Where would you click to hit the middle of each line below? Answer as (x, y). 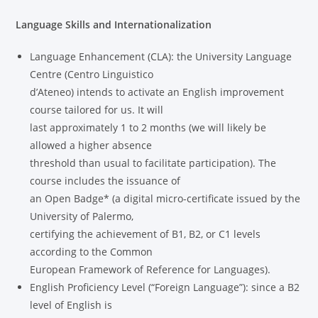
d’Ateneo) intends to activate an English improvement (157, 92)
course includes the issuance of (105, 180)
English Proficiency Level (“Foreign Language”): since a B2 (165, 287)
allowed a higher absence (91, 145)
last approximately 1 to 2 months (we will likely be (148, 127)
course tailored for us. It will (97, 109)
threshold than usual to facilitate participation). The (153, 163)
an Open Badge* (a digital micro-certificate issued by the (165, 198)
